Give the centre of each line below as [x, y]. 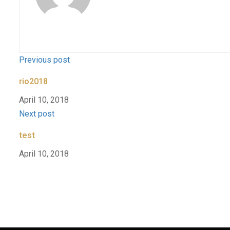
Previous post [44, 60]
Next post [37, 114]
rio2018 [33, 81]
